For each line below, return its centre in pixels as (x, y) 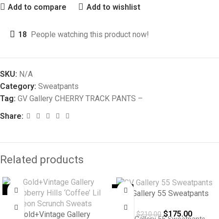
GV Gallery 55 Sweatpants (164, 193)
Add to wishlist (113, 7)
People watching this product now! (90, 34)
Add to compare (37, 7)
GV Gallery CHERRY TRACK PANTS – (80, 99)
